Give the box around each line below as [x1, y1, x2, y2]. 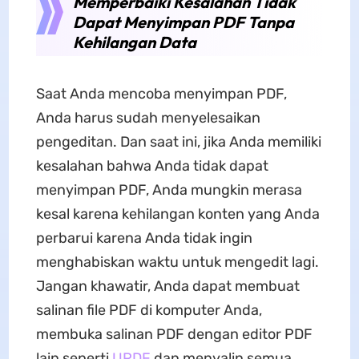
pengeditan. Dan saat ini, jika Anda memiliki [35, 133, 321, 151]
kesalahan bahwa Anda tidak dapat [35, 157, 268, 175]
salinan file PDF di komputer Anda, [35, 301, 262, 319]
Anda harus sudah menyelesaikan [35, 109, 260, 127]
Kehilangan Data [72, 32, 196, 52]
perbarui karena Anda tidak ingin [35, 229, 252, 247]
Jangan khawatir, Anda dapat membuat [35, 277, 300, 295]
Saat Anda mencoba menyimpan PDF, [35, 85, 287, 103]
